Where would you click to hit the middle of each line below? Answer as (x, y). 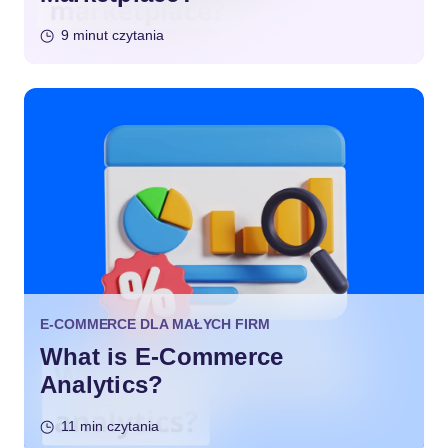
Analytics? (102, 384)
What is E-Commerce (162, 356)
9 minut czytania (112, 35)
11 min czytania (110, 426)
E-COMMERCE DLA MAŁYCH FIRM (155, 324)
